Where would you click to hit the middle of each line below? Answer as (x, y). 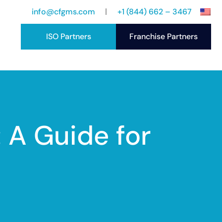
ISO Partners (68, 36)
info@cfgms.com (63, 12)
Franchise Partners (164, 36)
